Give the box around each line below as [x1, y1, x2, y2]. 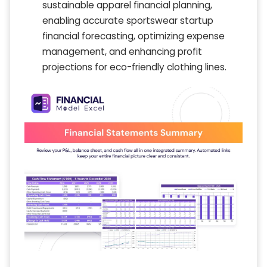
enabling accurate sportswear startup [42, 14, 213, 27]
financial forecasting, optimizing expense [42, 30, 225, 43]
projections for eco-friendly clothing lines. [42, 61, 226, 74]
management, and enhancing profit [42, 45, 202, 58]
